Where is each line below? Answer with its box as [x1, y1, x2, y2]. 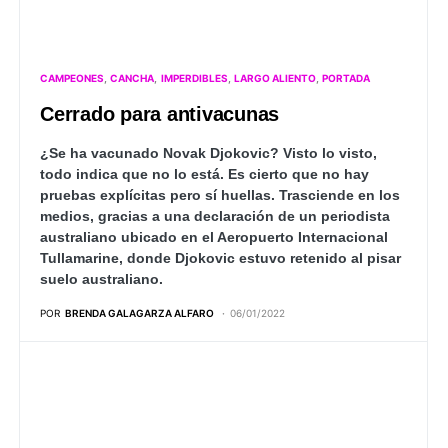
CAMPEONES [40, 72, 104, 85]
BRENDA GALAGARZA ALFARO [65, 307, 214, 320]
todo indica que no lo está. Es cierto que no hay [40, 166, 369, 183]
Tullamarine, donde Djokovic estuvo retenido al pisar [40, 250, 401, 267]
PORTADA [322, 72, 370, 85]
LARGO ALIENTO [233, 72, 316, 85]
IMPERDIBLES [160, 72, 228, 85]
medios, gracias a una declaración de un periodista [40, 208, 390, 225]
